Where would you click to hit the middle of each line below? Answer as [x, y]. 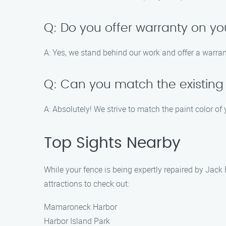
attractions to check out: [87, 184]
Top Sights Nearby [112, 143]
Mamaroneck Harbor [80, 207]
